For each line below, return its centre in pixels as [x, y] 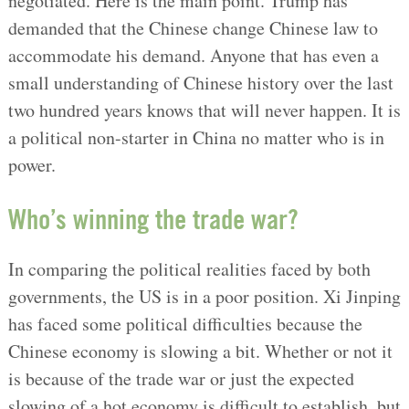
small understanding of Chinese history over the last [200, 82]
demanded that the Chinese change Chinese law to [193, 27]
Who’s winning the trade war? [153, 222]
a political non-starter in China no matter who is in [196, 137]
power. [31, 164]
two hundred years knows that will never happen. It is [204, 110]
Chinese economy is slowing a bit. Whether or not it [200, 351]
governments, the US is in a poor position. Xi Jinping [204, 296]
